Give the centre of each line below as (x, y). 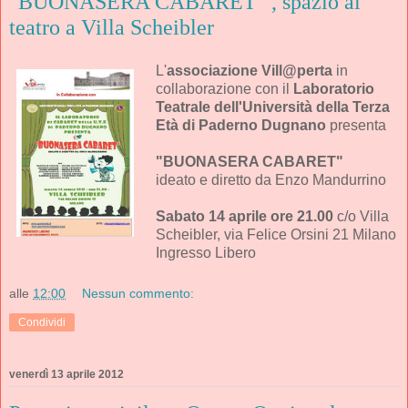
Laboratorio (333, 89)
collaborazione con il (224, 89)
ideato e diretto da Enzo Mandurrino (270, 180)
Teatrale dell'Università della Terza (272, 107)
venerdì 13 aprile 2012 (66, 374)
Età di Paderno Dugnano (240, 126)
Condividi (42, 322)
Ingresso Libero (205, 253)
